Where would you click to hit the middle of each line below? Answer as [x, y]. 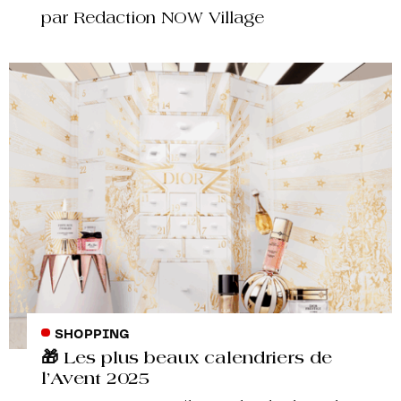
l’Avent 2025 [95, 380]
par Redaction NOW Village [153, 19]
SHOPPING [92, 334]
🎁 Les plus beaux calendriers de [187, 359]
